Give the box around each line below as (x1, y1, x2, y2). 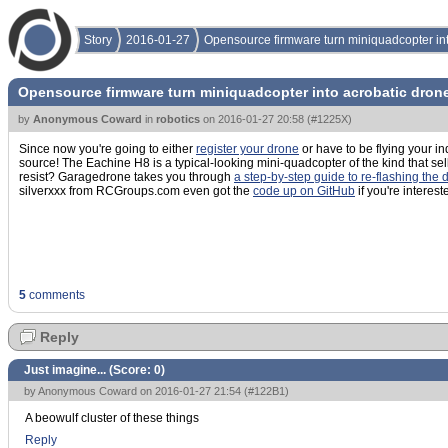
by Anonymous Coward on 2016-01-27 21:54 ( (24, 385, 248, 397)
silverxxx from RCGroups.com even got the (19, 184, 253, 198)
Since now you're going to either (19, 142, 196, 156)
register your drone (196, 142, 299, 156)
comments (26, 288, 85, 302)
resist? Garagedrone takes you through (19, 170, 234, 184)
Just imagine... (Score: (24, 363, 154, 377)
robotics (156, 113, 200, 125)
